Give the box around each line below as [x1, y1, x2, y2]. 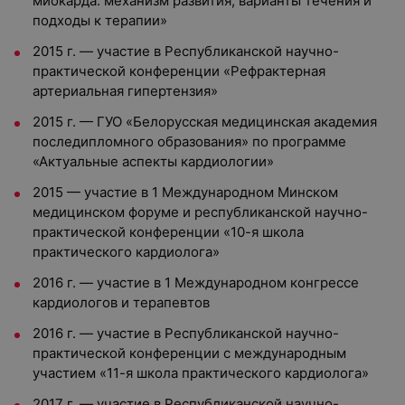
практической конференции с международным [33, 344, 346, 362]
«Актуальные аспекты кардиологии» [33, 153, 274, 170]
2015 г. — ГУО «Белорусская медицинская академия [33, 113, 377, 130]
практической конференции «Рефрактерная [33, 62, 325, 80]
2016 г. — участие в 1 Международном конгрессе [33, 274, 359, 291]
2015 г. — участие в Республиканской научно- [33, 42, 339, 60]
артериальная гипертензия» [33, 82, 218, 99]
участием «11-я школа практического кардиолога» [33, 364, 369, 381]
